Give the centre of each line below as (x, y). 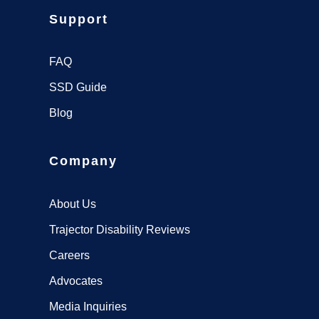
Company (83, 161)
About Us (73, 204)
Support (79, 19)
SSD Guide (78, 88)
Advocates (76, 281)
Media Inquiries (88, 306)
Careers (69, 255)
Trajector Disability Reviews (120, 229)
